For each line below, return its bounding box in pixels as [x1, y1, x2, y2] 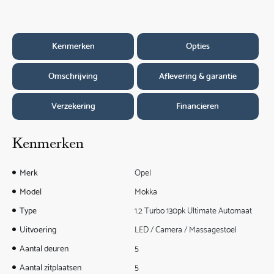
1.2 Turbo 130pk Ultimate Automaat [134, 202, 252, 218]
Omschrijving [48, 68, 98, 83]
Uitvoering [20, 221, 57, 237]
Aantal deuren [20, 240, 69, 256]
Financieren [176, 98, 220, 113]
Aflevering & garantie [158, 68, 237, 83]
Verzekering [51, 98, 95, 113]
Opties [185, 38, 210, 53]
